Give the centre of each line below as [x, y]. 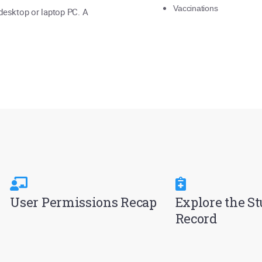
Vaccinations [196, 8]
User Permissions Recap [83, 202]
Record [196, 218]
